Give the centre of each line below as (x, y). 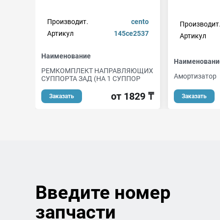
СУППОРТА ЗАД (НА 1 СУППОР (91, 79)
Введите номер (103, 192)
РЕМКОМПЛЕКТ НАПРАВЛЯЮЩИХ (97, 71)
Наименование (66, 56)
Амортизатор (195, 76)
